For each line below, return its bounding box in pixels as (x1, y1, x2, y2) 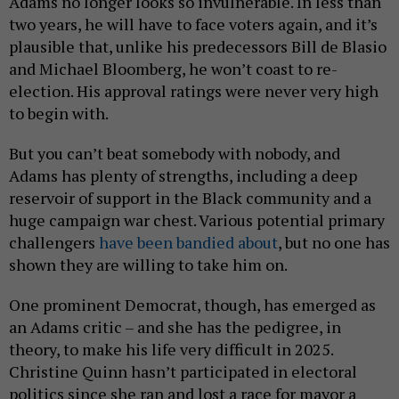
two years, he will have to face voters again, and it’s (9, 12, 378, 35)
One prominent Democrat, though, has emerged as (9, 293, 376, 315)
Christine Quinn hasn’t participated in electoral (9, 360, 357, 382)
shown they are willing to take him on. (9, 253, 290, 275)
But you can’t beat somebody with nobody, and (9, 142, 340, 164)
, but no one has (278, 231, 390, 253)
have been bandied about (99, 231, 278, 253)
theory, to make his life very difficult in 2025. (9, 338, 333, 360)
